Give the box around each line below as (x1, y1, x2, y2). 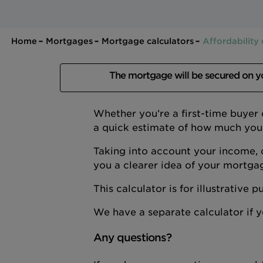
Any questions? (93, 231, 171, 244)
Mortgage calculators (102, 36, 194, 46)
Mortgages (46, 36, 93, 46)
